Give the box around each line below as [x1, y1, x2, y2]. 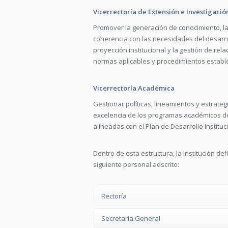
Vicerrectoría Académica [93, 83, 175, 93]
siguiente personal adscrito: [93, 160, 179, 169]
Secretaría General [101, 214, 160, 223]
